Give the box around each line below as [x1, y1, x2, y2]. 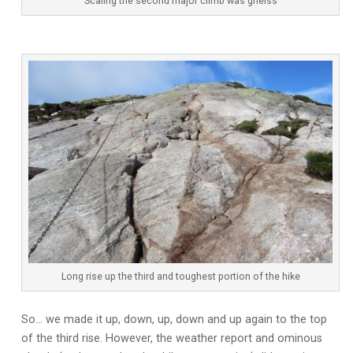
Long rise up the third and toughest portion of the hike [61, 271, 300, 283]
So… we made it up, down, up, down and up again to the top [20, 313, 327, 327]
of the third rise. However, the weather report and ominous [20, 332, 322, 346]
